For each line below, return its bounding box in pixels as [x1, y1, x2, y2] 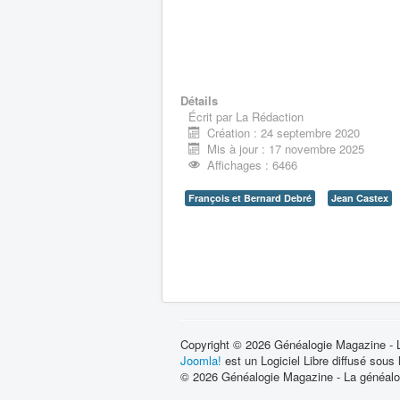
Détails [180, 92, 218, 109]
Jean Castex [331, 191, 388, 204]
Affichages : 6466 [207, 156, 298, 173]
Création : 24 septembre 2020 [207, 124, 361, 141]
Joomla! [180, 352, 221, 369]
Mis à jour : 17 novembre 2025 [207, 140, 365, 157]
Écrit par [188, 108, 236, 125]
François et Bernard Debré [188, 191, 312, 204]
